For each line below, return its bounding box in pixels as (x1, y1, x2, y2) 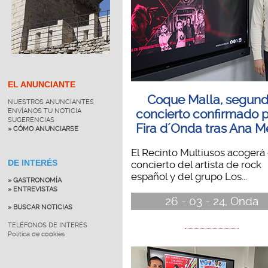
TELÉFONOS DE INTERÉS (7, 221, 87, 229)
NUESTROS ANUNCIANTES (7, 98, 94, 106)
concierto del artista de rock (130, 158, 261, 170)
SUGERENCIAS (7, 115, 54, 124)
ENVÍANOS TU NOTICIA (7, 106, 81, 115)
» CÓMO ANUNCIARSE (7, 124, 78, 133)
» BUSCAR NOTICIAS (7, 203, 72, 211)
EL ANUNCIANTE (7, 80, 75, 89)
